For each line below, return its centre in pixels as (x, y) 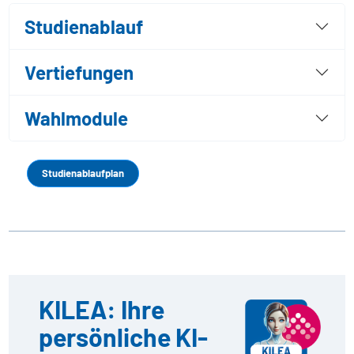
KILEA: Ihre (101, 309)
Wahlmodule (76, 119)
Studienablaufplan (83, 173)
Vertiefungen (79, 73)
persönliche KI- (123, 337)
